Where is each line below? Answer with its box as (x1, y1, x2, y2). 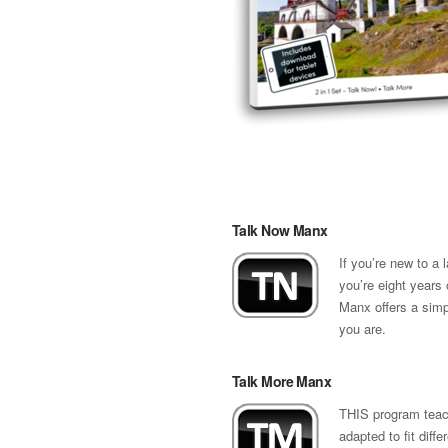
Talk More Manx (232, 371, 332, 391)
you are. (339, 319, 386, 338)
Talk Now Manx (232, 220, 328, 240)
